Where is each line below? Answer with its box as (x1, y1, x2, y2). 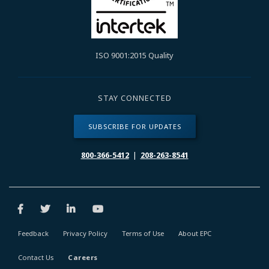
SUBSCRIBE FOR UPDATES (88, 122, 181, 131)
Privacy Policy (63, 229, 107, 238)
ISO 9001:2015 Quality (95, 49, 174, 61)
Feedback (18, 229, 49, 238)
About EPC (178, 229, 211, 238)
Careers (68, 253, 98, 262)
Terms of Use (122, 229, 164, 238)
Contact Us (18, 253, 53, 262)
